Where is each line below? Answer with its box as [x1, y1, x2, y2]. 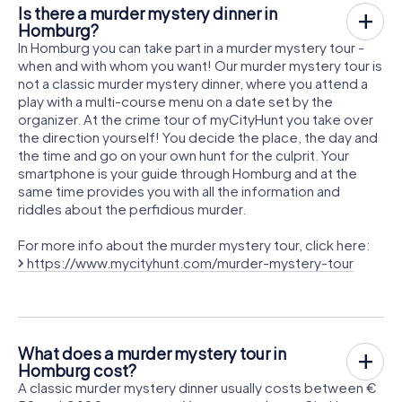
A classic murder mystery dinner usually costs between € [18, 379, 377, 397]
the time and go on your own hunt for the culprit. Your [18, 146, 349, 164]
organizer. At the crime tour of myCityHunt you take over [18, 110, 373, 128]
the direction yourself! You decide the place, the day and [18, 128, 378, 146]
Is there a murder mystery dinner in [18, 3, 277, 24]
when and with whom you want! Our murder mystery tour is [18, 57, 382, 74]
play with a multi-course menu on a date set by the [18, 92, 333, 110]
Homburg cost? [18, 360, 136, 381]
